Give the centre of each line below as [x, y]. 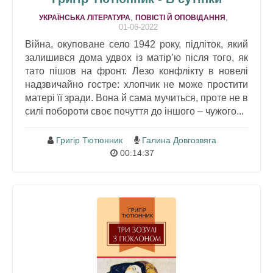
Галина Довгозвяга [179, 140]
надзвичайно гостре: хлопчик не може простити [136, 85]
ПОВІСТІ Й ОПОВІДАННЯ [180, 18]
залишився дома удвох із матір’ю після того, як [136, 58]
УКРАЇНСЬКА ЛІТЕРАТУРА [85, 18]
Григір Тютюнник [89, 140]
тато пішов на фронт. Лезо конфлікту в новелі [136, 71]
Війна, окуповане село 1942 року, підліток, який [136, 44]
